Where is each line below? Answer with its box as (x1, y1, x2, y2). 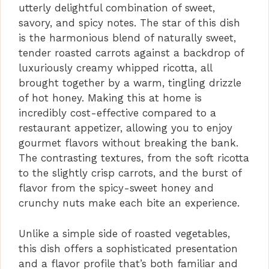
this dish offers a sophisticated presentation (19, 242, 238, 255)
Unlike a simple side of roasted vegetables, (19, 227, 230, 240)
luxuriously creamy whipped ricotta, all (19, 62, 212, 74)
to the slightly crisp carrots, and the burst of (19, 167, 241, 180)
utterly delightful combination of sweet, (19, 2, 215, 14)
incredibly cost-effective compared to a (19, 107, 216, 119)
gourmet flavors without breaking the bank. (19, 137, 238, 150)
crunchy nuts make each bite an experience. (19, 197, 240, 210)
